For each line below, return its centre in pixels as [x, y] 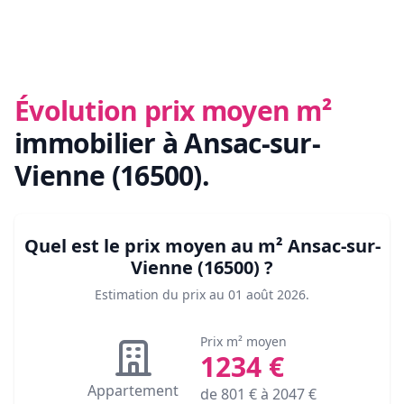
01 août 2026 [267, 295]
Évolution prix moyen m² [173, 111]
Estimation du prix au [160, 295]
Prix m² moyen [243, 342]
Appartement [133, 391]
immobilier [88, 143]
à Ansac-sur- [241, 143]
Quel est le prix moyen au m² [156, 246]
